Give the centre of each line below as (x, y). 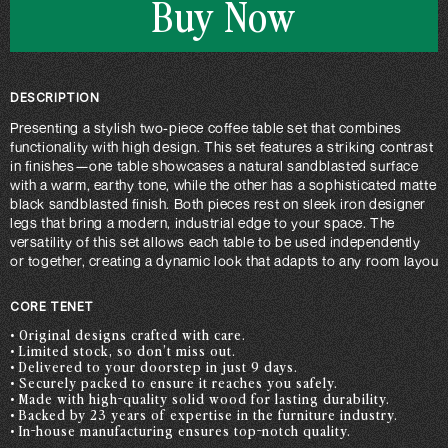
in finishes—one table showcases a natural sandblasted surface (214, 165)
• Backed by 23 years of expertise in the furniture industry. (204, 414)
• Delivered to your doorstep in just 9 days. (154, 366)
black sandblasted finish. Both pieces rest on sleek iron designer (218, 203)
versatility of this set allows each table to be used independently (215, 241)
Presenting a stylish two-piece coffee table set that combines (206, 127)
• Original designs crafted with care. (128, 334)
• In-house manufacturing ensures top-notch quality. (180, 430)
